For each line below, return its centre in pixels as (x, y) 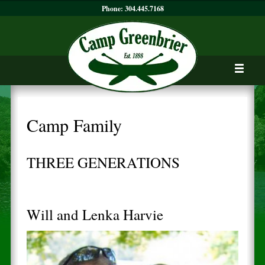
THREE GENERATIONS (103, 162)
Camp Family (74, 125)
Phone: (113, 9)
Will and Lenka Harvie (95, 215)
